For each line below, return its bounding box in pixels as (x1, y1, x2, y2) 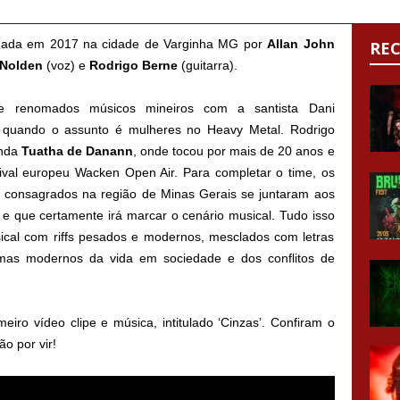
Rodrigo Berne (88, 58, 178, 72)
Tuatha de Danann (21, 144, 134, 158)
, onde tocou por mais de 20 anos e (133, 144, 335, 158)
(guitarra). (177, 58, 237, 72)
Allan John (267, 37, 335, 51)
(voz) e (42, 58, 89, 72)
